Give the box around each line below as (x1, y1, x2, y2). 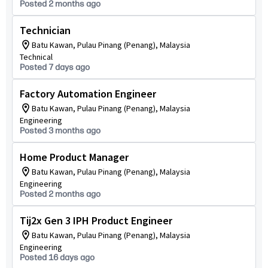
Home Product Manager (20, 150, 129, 164)
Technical (20, 51, 53, 62)
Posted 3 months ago (20, 126, 100, 136)
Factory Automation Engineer (20, 87, 156, 100)
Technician (20, 23, 71, 37)
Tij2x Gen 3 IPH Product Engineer (20, 214, 172, 227)
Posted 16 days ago (20, 252, 95, 263)
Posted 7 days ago (20, 62, 90, 72)
